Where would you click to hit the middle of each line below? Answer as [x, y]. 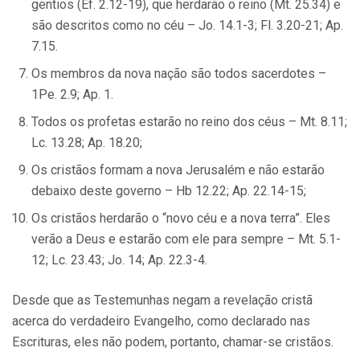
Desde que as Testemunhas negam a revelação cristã [162, 300]
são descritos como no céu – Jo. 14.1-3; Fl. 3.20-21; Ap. [187, 25]
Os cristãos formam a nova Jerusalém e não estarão [178, 170]
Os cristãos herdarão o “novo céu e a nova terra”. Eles [181, 218]
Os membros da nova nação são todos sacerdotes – [179, 73]
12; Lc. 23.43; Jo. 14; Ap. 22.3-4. [119, 260]
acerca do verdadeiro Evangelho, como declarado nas [161, 321]
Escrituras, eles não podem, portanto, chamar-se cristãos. [173, 342]
